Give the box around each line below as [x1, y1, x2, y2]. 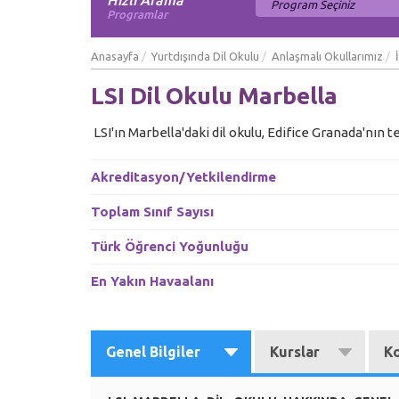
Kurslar [270, 344, 320, 360]
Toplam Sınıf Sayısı [91, 204, 214, 219]
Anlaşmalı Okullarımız [272, 50, 383, 62]
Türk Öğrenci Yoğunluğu [91, 239, 248, 254]
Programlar [107, 8, 167, 20]
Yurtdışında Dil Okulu [151, 50, 259, 62]
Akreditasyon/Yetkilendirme [91, 169, 276, 184]
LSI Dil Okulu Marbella [91, 83, 338, 109]
